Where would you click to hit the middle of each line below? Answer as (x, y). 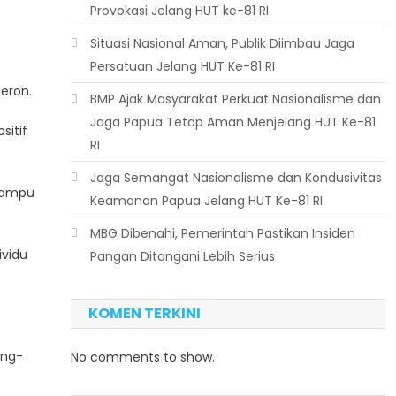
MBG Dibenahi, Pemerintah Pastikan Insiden (222, 233)
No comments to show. (142, 357)
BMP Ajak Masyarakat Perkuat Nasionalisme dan (235, 99)
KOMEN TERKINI (144, 313)
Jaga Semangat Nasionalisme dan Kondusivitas (236, 178)
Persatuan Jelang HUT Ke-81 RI (182, 66)
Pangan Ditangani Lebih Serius (182, 256)
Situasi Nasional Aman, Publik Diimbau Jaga (222, 43)
